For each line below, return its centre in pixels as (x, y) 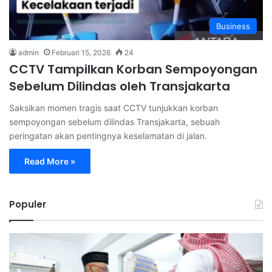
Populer (28, 204)
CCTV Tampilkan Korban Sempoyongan (133, 69)
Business (233, 26)
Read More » (50, 161)
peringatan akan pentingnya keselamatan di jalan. (108, 135)
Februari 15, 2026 (81, 52)
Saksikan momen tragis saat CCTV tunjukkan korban (114, 107)
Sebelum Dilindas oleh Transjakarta (120, 86)
